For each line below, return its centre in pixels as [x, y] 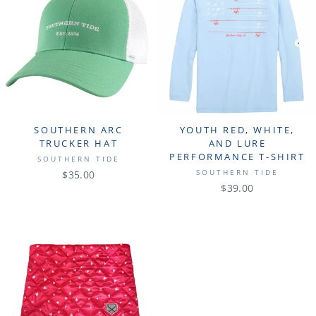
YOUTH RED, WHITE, [237, 129]
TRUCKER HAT [79, 143]
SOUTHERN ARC [79, 129]
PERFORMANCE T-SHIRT [237, 156]
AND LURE [237, 143]
